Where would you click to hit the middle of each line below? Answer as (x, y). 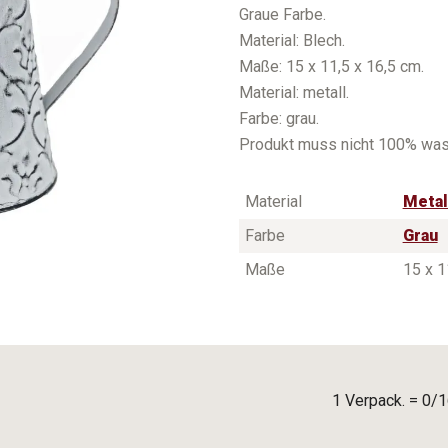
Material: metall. (294, 93)
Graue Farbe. (282, 15)
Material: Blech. (292, 41)
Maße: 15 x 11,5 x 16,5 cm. (331, 67)
